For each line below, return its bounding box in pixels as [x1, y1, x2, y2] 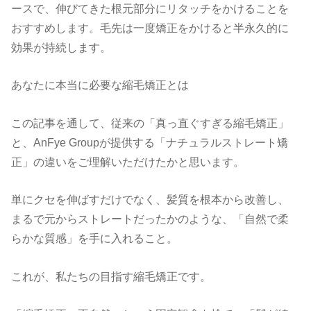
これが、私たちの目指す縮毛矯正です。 [11, 269, 212, 283]
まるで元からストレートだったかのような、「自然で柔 [11, 212, 289, 226]
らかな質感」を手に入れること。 [11, 232, 178, 245]
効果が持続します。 [11, 41, 112, 54]
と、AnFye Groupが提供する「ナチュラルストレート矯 [11, 135, 289, 149]
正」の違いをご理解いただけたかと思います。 [11, 155, 245, 168]
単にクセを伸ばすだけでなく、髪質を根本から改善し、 [11, 193, 289, 206]
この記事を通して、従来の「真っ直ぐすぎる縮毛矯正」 [11, 116, 289, 129]
